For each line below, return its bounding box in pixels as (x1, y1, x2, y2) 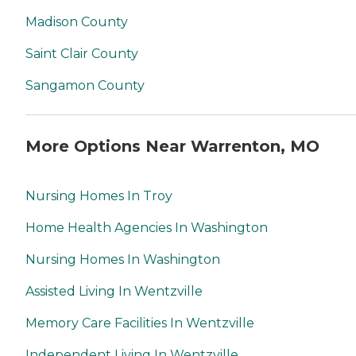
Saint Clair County (25, 46, 138, 62)
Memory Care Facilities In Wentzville (25, 315, 254, 331)
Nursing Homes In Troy (25, 188, 172, 203)
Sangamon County (25, 78, 145, 94)
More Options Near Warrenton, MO (25, 137, 319, 157)
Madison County (25, 14, 128, 30)
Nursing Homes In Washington (25, 251, 220, 267)
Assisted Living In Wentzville (25, 283, 203, 299)
